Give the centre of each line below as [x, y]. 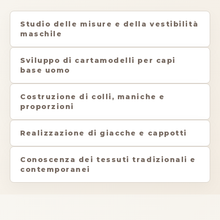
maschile [41, 34]
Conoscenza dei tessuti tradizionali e [108, 160]
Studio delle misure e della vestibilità [110, 24]
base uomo [45, 70]
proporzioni [47, 107]
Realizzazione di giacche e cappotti [104, 133]
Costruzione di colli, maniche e [93, 97]
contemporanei [55, 169]
